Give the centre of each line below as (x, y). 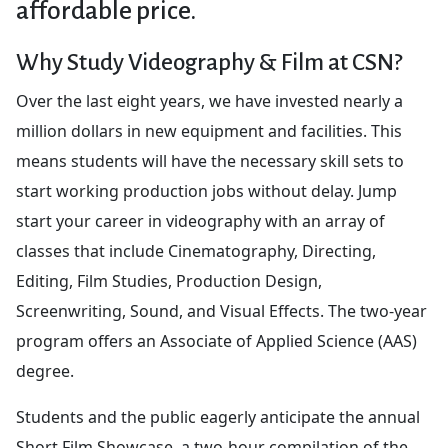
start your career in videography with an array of (200, 220)
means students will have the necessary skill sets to (210, 160)
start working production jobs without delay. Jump (206, 190)
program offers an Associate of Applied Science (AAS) (216, 340)
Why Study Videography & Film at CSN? (209, 62)
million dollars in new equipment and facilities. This (209, 130)
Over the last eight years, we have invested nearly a (209, 100)
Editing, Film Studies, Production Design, (169, 280)
